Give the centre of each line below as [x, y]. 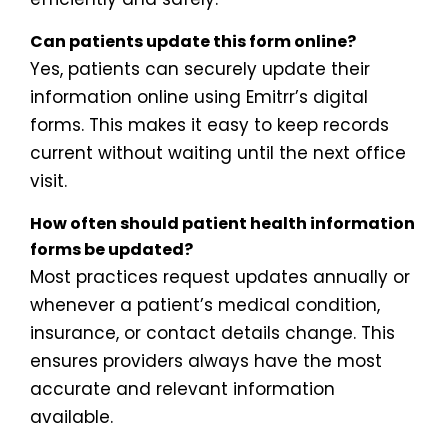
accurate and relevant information [182, 389]
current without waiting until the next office [218, 153]
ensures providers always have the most [206, 361]
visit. [48, 181]
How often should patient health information [222, 223]
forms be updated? [111, 249]
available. [71, 417]
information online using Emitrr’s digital [199, 97]
